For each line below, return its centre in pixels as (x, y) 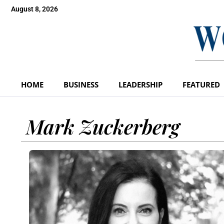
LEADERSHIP (140, 84)
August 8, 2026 (34, 9)
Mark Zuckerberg (103, 126)
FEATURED (201, 84)
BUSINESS (81, 84)
